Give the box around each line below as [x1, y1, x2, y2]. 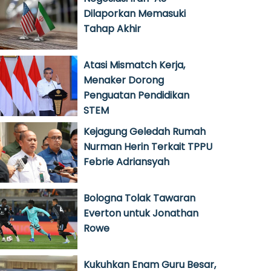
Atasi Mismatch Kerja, [83, 58, 185, 72]
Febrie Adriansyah [83, 155, 169, 169]
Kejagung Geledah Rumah [83, 125, 206, 139]
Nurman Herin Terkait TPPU [83, 140, 212, 154]
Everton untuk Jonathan [83, 206, 198, 220]
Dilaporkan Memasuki [83, 7, 186, 21]
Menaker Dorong [83, 73, 164, 87]
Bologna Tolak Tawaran [83, 191, 195, 205]
